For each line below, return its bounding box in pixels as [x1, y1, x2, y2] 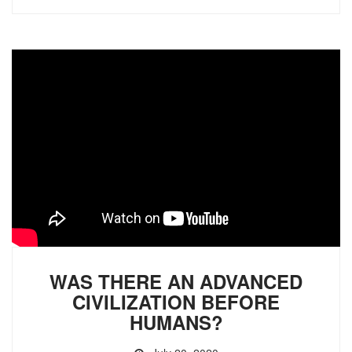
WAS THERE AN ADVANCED [49, 268, 302, 295]
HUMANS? [129, 309, 223, 336]
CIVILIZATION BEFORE [72, 288, 280, 316]
